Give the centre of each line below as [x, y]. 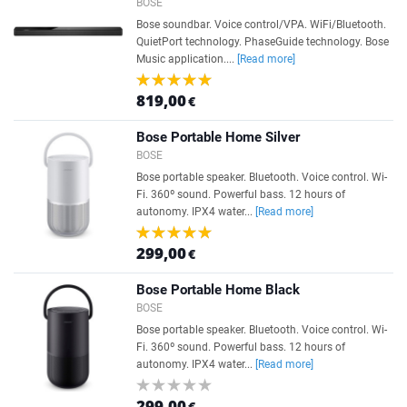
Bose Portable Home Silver [218, 137]
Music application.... [187, 59]
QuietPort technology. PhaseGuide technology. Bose [263, 42]
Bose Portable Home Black [218, 290]
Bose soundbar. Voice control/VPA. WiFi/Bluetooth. [261, 25]
